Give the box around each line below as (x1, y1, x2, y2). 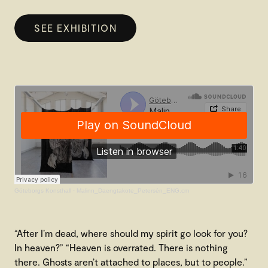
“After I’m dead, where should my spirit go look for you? (14, 227, 248, 239)
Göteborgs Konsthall (14, 187, 71, 194)
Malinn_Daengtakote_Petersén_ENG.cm (77, 187, 189, 194)
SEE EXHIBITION (34, 22, 117, 33)
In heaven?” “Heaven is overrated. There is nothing (14, 242, 228, 254)
